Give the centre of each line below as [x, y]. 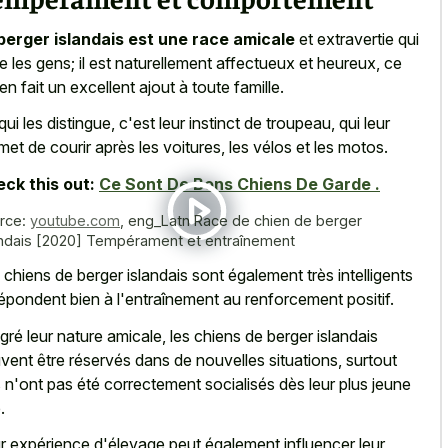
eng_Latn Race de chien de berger [245, 220]
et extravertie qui [357, 38]
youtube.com [75, 220]
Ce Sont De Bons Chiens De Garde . [239, 183]
